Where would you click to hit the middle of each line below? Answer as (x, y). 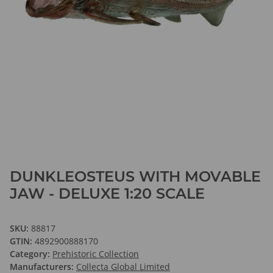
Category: (31, 254)
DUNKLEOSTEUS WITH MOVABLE (135, 177)
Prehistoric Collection (96, 254)
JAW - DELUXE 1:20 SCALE (107, 194)
